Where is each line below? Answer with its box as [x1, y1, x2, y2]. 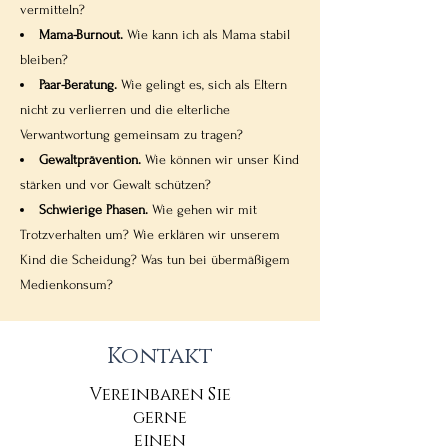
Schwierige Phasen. [39, 202, 152, 217]
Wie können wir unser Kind [141, 152, 299, 167]
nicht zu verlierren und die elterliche [20, 102, 230, 117]
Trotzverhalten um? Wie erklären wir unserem [20, 227, 280, 242]
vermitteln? [20, 2, 85, 17]
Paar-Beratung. [39, 77, 117, 92]
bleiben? [20, 52, 68, 67]
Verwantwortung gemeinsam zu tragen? [20, 127, 243, 142]
